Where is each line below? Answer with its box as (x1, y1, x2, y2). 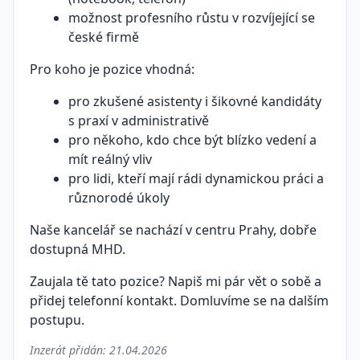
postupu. (30, 311, 84, 329)
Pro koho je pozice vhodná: (30, 60, 194, 78)
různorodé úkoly (68, 189, 170, 207)
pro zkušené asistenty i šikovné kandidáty (68, 92, 321, 110)
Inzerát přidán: (30, 342, 109, 358)
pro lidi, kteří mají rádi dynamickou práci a (68, 170, 324, 187)
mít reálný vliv (68, 150, 152, 168)
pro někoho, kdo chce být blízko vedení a (68, 131, 317, 149)
